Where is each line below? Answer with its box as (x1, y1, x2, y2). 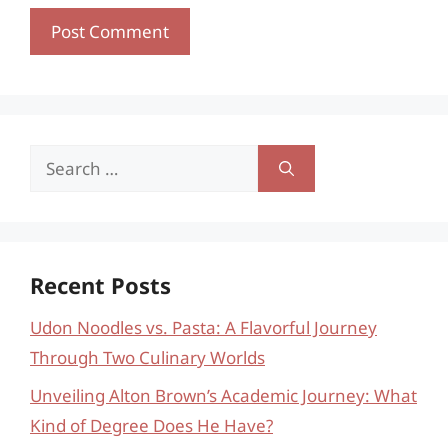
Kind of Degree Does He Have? (30, 414, 273, 437)
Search (29, 146, 84, 170)
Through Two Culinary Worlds (30, 345, 265, 369)
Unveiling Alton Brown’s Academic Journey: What (30, 384, 417, 407)
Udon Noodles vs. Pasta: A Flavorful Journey (30, 315, 377, 339)
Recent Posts (30, 269, 171, 300)
